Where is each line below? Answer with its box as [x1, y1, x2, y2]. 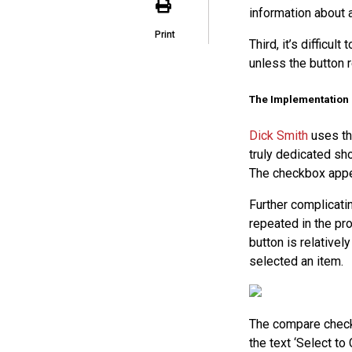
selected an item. [248, 253, 343, 269]
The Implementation [248, 93, 349, 105]
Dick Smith [248, 127, 308, 143]
